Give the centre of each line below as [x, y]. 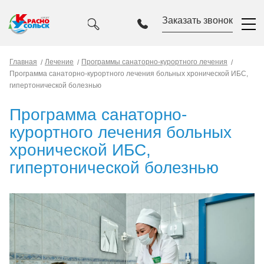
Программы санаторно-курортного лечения [154, 62]
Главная [23, 62]
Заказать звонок [197, 21]
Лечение [59, 62]
